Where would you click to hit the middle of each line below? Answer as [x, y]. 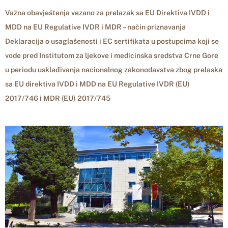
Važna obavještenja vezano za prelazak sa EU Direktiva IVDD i [107, 13]
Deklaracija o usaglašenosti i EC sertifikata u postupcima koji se [112, 41]
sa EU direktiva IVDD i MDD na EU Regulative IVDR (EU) [97, 84]
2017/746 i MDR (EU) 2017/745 [58, 98]
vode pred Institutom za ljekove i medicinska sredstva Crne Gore [112, 55]
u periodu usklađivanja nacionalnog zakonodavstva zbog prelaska [114, 70]
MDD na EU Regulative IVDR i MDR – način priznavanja [95, 27]
